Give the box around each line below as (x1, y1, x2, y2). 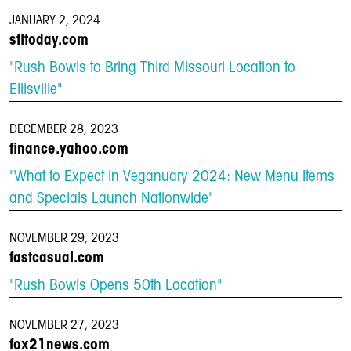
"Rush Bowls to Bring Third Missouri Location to (9, 61, 295, 75)
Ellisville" (9, 83, 62, 97)
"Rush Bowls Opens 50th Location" (9, 279, 222, 293)
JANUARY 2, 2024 (9, 15, 100, 27)
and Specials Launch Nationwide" (9, 192, 213, 206)
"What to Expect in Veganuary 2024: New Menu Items (9, 170, 335, 184)
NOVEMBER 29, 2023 (9, 233, 119, 244)
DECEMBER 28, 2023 (9, 124, 118, 136)
